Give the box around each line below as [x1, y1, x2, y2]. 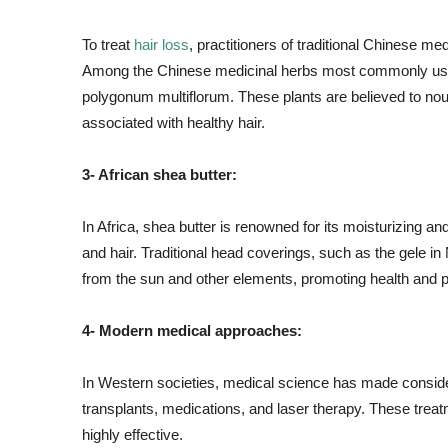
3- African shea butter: [82, 166, 237, 183]
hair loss [134, 36, 189, 53]
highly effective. [82, 426, 183, 443]
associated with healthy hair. [82, 114, 265, 131]
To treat [82, 36, 134, 53]
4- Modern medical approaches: [82, 322, 302, 339]
